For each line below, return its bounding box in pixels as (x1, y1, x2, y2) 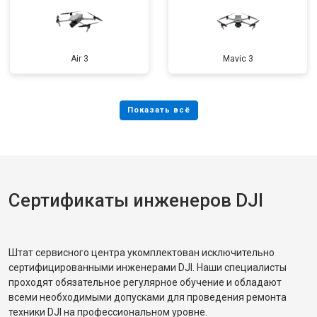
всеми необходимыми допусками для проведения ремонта (8, 292, 287, 303)
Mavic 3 (222, 54, 253, 64)
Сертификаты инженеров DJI (8, 190, 263, 211)
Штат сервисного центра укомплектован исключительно (8, 247, 275, 258)
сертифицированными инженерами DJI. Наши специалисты (8, 262, 287, 273)
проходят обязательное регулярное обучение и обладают (8, 277, 282, 288)
